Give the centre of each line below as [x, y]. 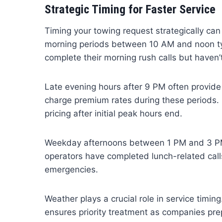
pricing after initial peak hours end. [113, 114]
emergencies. [71, 170]
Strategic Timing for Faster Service [130, 10]
